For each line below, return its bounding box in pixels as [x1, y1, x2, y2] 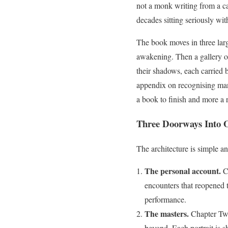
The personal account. [145, 165, 221, 177]
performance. [145, 194, 186, 205]
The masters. [145, 208, 189, 220]
